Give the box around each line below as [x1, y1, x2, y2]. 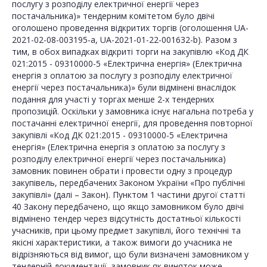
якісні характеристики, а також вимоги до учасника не [12, 237, 232, 249]
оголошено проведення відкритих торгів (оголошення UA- [12, 22, 249, 34]
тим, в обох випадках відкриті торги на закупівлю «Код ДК [12, 46, 249, 58]
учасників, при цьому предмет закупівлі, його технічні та [12, 225, 241, 237]
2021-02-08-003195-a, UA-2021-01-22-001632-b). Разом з [12, 34, 237, 46]
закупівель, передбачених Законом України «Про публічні [12, 177, 245, 189]
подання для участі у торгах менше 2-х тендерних [12, 94, 214, 105]
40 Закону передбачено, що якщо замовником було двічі [12, 201, 244, 213]
